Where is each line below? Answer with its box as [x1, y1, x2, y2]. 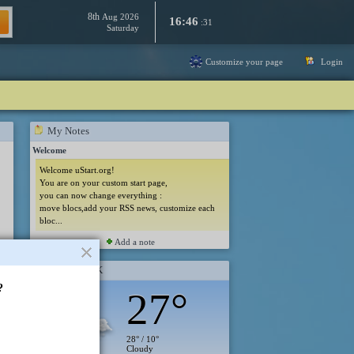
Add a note [114, 237, 155, 247]
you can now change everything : [39, 190, 162, 200]
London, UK [49, 264, 103, 276]
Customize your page [205, 57, 283, 66]
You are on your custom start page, [39, 178, 168, 187]
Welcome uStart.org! [39, 165, 115, 175]
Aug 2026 [102, 12, 139, 21]
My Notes [47, 125, 89, 137]
